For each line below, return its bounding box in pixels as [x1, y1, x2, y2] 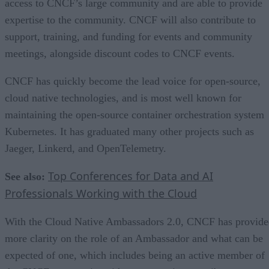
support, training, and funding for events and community [5, 31, 252, 43]
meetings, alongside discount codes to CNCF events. [5, 47, 238, 60]
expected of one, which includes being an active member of [5, 249, 265, 262]
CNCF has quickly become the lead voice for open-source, [5, 75, 261, 88]
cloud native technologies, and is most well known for [5, 92, 241, 104]
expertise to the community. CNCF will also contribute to [5, 14, 256, 26]
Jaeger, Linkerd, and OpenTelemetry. [5, 142, 169, 155]
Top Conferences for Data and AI [48, 169, 213, 184]
